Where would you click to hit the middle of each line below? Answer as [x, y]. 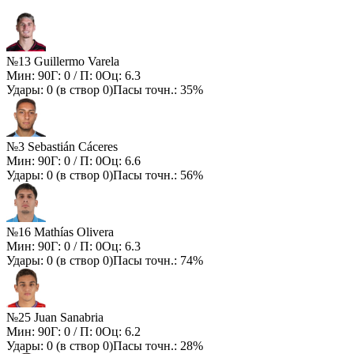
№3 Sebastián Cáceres [62, 147]
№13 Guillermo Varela [63, 62]
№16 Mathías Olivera [60, 232]
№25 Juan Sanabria [55, 318]
